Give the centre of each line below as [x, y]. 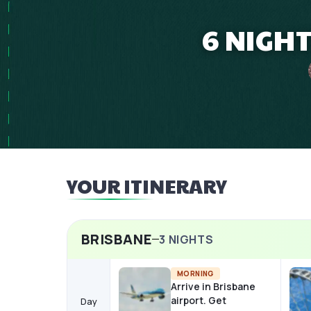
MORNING [195, 273]
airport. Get [199, 300]
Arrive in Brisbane [213, 286]
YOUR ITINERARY [147, 186]
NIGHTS [190, 239]
